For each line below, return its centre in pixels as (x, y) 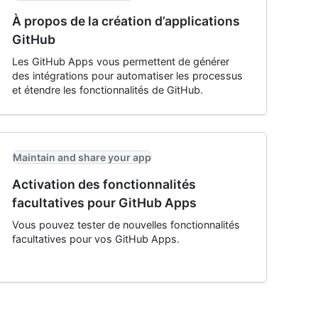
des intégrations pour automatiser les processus (127, 76)
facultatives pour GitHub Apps (104, 203)
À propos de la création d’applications (126, 21)
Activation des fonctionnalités (104, 184)
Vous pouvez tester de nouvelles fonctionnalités (126, 225)
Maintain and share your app (82, 157)
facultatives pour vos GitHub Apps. (96, 239)
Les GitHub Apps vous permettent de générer (121, 61)
